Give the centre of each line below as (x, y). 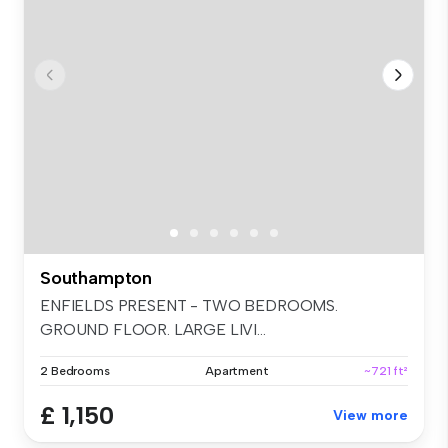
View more (370, 415)
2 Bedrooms (75, 370)
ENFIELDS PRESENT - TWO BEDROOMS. (189, 305)
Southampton (96, 277)
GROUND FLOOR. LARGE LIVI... (153, 329)
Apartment (236, 370)
